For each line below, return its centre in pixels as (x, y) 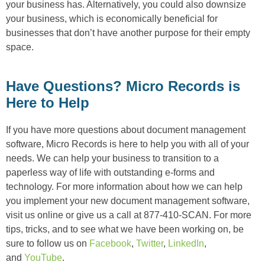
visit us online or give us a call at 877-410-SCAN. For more (129, 215)
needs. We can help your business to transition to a (112, 158)
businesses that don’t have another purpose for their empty (128, 33)
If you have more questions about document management (126, 130)
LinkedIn (186, 243)
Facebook (110, 243)
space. (20, 47)
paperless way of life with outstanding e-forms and (110, 172)
